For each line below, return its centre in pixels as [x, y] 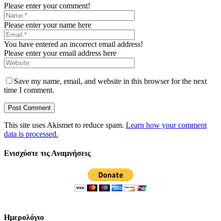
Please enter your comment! [47, 5]
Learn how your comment [166, 125]
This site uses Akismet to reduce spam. [65, 125]
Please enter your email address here [60, 53]
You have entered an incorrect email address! [74, 44]
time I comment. [29, 90]
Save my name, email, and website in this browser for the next [110, 81]
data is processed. [31, 134]
